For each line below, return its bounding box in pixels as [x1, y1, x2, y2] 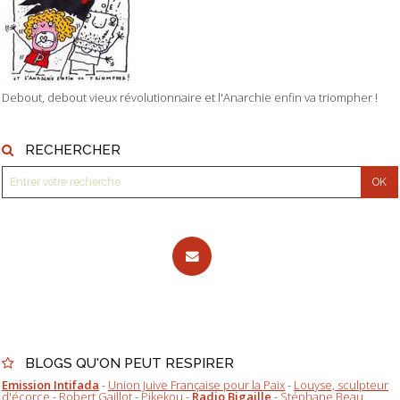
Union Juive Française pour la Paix [108, 377, 285, 394]
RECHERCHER [24, 141, 121, 159]
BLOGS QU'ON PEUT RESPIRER [24, 354, 234, 372]
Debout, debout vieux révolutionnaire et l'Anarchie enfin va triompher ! [2, 89, 378, 106]
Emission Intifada [2, 377, 99, 394]
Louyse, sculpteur [294, 377, 388, 394]
